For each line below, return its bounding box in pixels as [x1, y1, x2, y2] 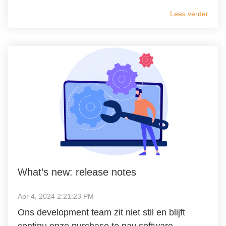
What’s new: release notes [18, 166, 136, 178]
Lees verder [170, 9, 208, 18]
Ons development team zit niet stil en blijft [18, 207, 185, 218]
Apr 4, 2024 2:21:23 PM [18, 192, 94, 201]
